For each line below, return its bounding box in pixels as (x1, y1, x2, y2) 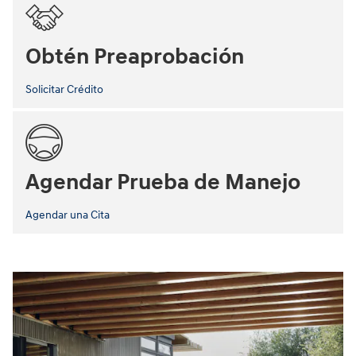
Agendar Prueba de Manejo (25, 168, 300, 196)
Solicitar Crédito (25, 82, 103, 96)
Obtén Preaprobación (25, 42, 244, 71)
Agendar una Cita (25, 207, 110, 222)
